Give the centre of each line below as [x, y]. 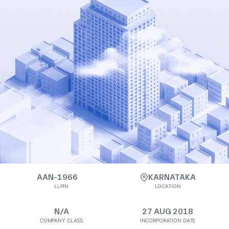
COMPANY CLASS [61, 220]
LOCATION [168, 186]
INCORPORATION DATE [168, 220]
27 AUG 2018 [168, 211]
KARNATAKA [172, 177]
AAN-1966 [57, 177]
